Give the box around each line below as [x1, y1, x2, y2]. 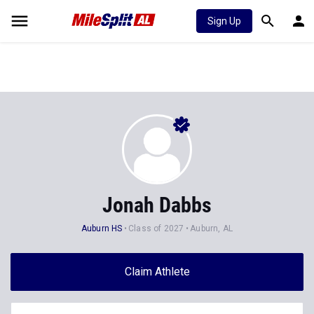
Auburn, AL [190, 224, 233, 233]
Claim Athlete [124, 265, 190, 278]
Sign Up [207, 15, 241, 27]
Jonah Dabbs [102, 193, 212, 217]
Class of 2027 [128, 224, 184, 233]
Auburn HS [81, 224, 123, 233]
